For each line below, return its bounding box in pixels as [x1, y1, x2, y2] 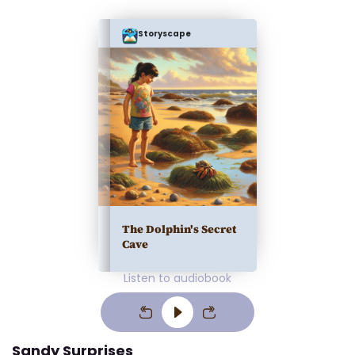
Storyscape [138, 27, 191, 40]
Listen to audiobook [124, 270, 231, 286]
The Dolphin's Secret [122, 221, 236, 237]
